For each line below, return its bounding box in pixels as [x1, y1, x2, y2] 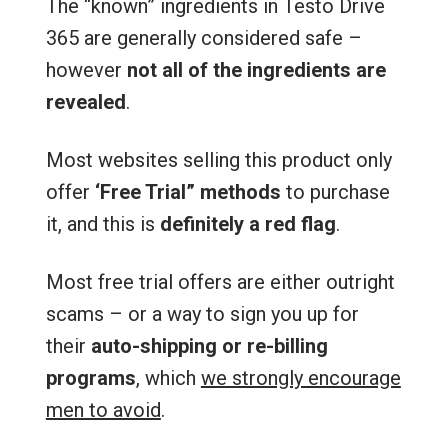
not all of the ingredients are [126, 58, 386, 82]
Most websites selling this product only [45, 148, 392, 172]
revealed [45, 90, 126, 114]
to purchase [280, 180, 390, 204]
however [45, 58, 127, 82]
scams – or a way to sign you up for [45, 302, 359, 326]
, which [135, 366, 201, 390]
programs [45, 366, 136, 390]
